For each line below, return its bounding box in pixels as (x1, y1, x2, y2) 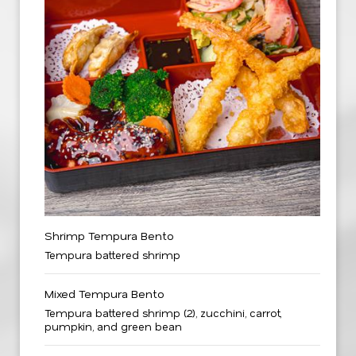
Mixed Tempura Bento (44, 286, 164, 301)
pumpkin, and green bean (44, 319, 182, 333)
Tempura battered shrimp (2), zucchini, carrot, (44, 306, 281, 319)
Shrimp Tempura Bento (44, 228, 174, 243)
